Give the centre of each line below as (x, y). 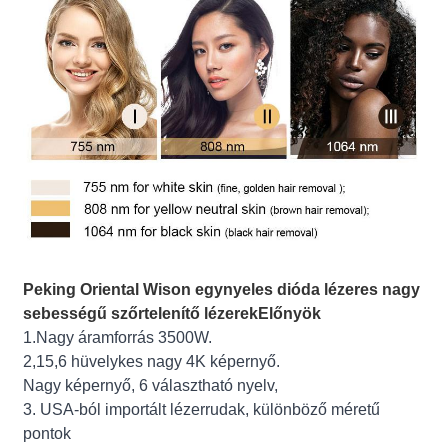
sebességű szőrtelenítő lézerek (141, 313)
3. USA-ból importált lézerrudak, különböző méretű (202, 409)
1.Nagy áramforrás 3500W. (118, 337)
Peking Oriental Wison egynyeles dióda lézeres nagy (222, 289)
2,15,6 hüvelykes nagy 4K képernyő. (152, 361)
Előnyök (290, 313)
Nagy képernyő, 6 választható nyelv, (151, 385)
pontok (47, 433)
